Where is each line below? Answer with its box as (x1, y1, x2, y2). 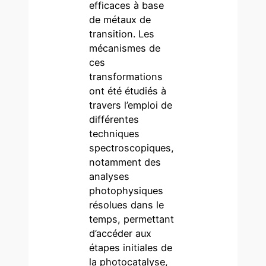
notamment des (89, 156, 161, 168)
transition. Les (89, 27, 155, 40)
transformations (89, 70, 163, 83)
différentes (89, 113, 140, 125)
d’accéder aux (89, 227, 152, 239)
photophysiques (89, 184, 164, 197)
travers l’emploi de (89, 99, 173, 111)
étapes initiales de (89, 241, 173, 254)
